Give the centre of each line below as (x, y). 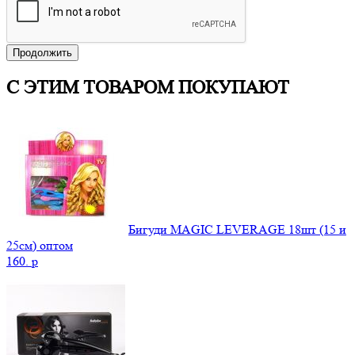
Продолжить (42, 52)
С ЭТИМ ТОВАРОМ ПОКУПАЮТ (148, 87)
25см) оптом (40, 245)
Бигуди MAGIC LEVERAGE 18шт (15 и (237, 229)
